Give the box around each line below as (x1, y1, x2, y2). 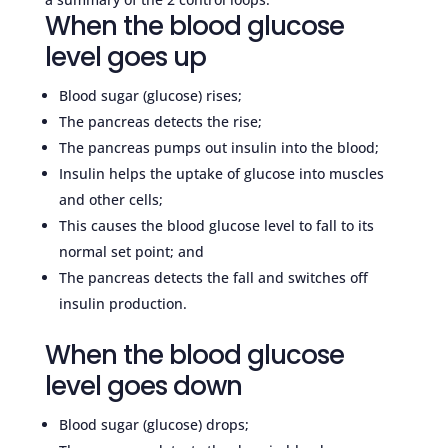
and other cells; (58, 190, 163, 209)
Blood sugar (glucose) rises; (58, 86, 242, 105)
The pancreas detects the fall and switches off (58, 268, 368, 287)
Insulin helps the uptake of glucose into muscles (58, 164, 384, 183)
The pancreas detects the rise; (58, 112, 262, 131)
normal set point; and (58, 242, 204, 261)
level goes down (44, 368, 242, 404)
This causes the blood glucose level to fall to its (58, 216, 374, 235)
